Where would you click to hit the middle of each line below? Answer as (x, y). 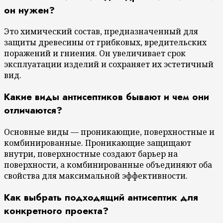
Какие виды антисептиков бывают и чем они (107, 97)
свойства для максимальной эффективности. (96, 175)
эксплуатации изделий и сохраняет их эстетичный (109, 64)
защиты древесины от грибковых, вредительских (105, 43)
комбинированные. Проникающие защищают (98, 143)
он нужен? (29, 10)
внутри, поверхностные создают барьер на (91, 154)
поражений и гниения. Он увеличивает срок (95, 54)
